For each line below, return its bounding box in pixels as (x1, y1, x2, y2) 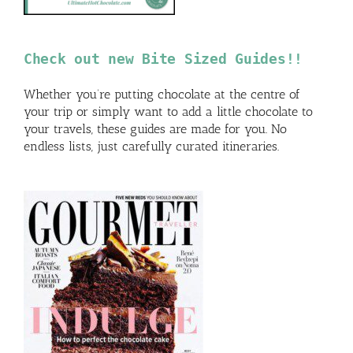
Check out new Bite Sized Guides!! (24, 50, 303, 67)
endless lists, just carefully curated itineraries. (24, 138, 279, 154)
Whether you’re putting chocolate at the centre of (24, 86, 300, 102)
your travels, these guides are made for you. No (24, 121, 287, 136)
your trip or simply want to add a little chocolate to (24, 103, 313, 119)
